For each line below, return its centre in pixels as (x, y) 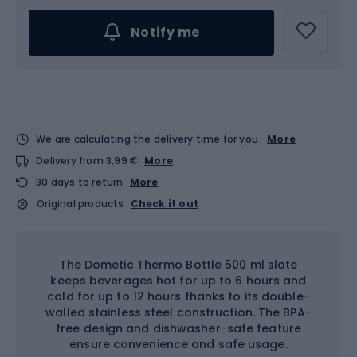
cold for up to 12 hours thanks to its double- (178, 296)
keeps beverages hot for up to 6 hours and (178, 280)
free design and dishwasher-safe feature (178, 328)
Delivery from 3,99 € (87, 161)
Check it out (165, 204)
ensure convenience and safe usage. (178, 344)
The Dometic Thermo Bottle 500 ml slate (178, 265)
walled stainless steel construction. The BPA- (178, 312)
